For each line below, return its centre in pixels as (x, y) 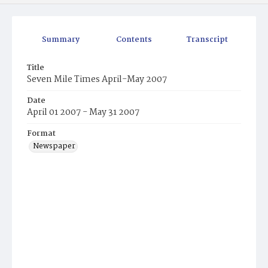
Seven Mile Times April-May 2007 (97, 80)
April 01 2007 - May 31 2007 (83, 113)
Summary (61, 40)
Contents (134, 40)
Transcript (207, 40)
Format (41, 134)
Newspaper (54, 147)
